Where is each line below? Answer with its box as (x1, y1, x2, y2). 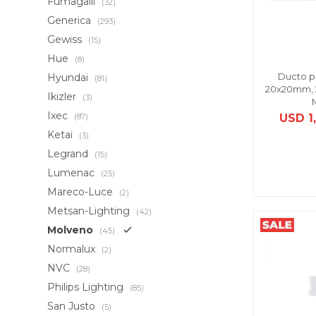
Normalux (47, 243, 99, 255)
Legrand (47, 147, 92, 160)
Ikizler (47, 90, 80, 103)
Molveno (47, 224, 97, 236)
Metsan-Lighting (47, 205, 133, 217)
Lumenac (47, 166, 98, 179)
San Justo (47, 300, 99, 312)
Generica (47, 14, 95, 27)
